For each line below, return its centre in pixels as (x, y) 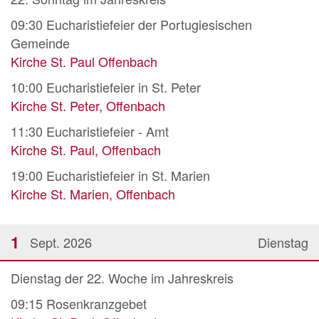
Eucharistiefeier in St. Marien (128, 176)
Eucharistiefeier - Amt (108, 131)
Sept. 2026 (61, 242)
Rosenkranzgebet (96, 304)
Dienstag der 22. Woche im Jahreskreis (122, 278)
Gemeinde (40, 43)
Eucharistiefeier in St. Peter (124, 87)
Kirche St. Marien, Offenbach (93, 194)
